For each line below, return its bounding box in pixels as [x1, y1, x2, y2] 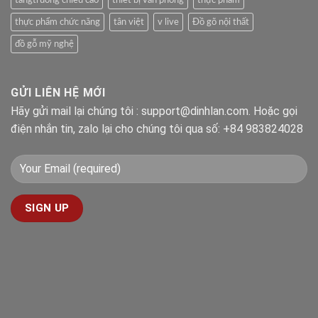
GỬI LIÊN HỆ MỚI [11, 85, 106, 99]
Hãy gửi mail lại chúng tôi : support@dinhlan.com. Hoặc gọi [11, 104, 297, 118]
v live [158, 17, 179, 26]
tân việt [114, 17, 144, 26]
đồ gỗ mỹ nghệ [15, 39, 74, 48]
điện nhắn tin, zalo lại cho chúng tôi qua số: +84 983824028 [11, 121, 303, 136]
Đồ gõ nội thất [192, 17, 249, 26]
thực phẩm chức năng [15, 17, 100, 26]
